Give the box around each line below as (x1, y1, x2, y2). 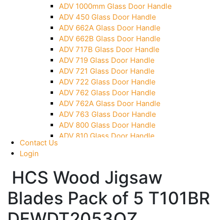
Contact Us (20, 137, 58, 147)
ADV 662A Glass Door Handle (59, 23, 161, 32)
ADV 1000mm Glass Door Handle (59, 1, 172, 11)
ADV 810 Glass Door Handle (59, 131, 155, 140)
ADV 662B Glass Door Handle (59, 33, 161, 43)
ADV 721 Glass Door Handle (59, 66, 155, 76)
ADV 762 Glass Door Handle (59, 87, 156, 97)
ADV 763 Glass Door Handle (59, 109, 156, 119)
